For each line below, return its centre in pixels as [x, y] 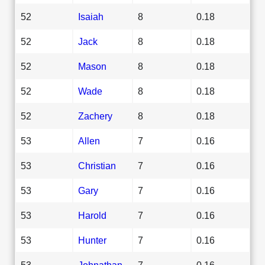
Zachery [95, 116]
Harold [92, 215]
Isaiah [91, 16]
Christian [97, 165]
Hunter [92, 240]
